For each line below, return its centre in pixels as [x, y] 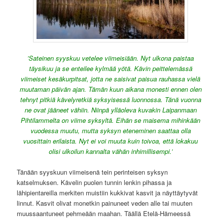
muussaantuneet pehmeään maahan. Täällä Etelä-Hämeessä [104, 214]
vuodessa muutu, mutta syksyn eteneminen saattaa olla [110, 131]
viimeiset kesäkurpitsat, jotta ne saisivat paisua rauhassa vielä [110, 79]
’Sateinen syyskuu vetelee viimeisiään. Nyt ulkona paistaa [110, 58]
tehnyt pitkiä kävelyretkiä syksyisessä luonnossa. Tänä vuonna [110, 100]
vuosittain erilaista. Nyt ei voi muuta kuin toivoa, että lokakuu [110, 141]
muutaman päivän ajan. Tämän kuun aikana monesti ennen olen [110, 89]
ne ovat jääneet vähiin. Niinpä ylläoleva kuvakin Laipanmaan [110, 110]
